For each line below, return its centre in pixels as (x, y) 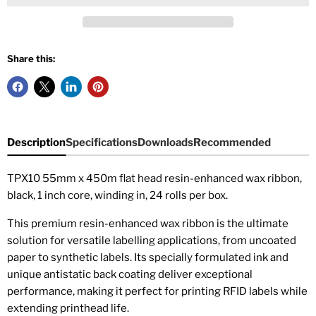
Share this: (31, 58)
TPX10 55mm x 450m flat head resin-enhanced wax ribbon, (154, 178)
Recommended (232, 142)
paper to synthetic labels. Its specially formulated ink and (148, 257)
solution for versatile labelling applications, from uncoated (152, 240)
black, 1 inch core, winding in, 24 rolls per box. (117, 195)
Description (36, 142)
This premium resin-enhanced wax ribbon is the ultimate (148, 223)
